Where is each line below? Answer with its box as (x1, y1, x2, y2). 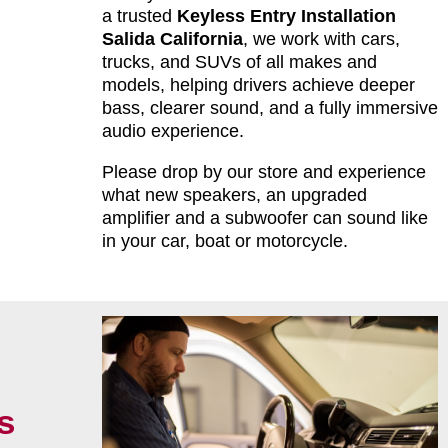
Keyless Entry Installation (176, 6, 396, 27)
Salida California (101, 29, 243, 50)
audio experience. (101, 121, 244, 142)
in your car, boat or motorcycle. (101, 231, 348, 252)
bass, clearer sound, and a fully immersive (101, 98, 438, 119)
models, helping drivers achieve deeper (101, 75, 415, 96)
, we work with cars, (242, 29, 400, 50)
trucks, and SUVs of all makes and (101, 52, 377, 73)
